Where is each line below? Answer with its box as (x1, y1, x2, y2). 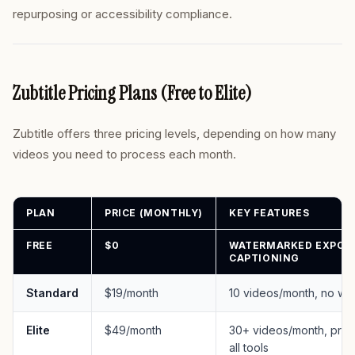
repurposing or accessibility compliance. (13, 6, 232, 21)
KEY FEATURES (229, 207, 310, 219)
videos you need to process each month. (13, 147, 236, 162)
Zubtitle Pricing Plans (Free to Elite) (13, 81, 252, 105)
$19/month (105, 286, 158, 300)
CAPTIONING (229, 252, 300, 264)
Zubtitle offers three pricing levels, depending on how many (13, 126, 336, 141)
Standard (26, 286, 78, 300)
